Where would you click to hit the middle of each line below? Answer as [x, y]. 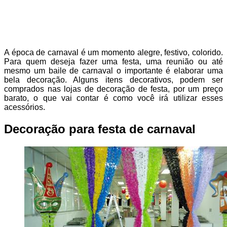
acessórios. [25, 107]
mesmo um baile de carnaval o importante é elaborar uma [113, 71]
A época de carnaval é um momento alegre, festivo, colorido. [113, 53]
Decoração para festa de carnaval [100, 129]
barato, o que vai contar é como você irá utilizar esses [113, 98]
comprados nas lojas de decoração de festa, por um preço [113, 89]
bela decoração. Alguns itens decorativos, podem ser [113, 80]
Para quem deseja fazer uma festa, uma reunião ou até [113, 62]
